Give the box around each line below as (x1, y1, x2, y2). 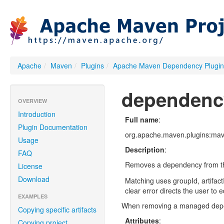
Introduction (18, 109, 55, 119)
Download (18, 174, 49, 184)
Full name (124, 114, 158, 124)
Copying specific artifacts (18, 204, 96, 214)
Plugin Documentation (18, 122, 87, 132)
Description (124, 144, 164, 154)
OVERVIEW (18, 97, 47, 104)
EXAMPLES (18, 192, 47, 200)
